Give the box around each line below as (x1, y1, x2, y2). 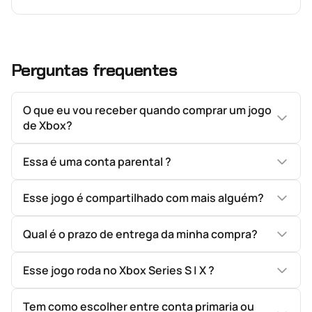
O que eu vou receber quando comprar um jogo (23, 102, 272, 118)
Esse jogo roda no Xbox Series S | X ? (23, 263, 214, 278)
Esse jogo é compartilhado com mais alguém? (23, 190, 264, 205)
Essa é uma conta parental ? (23, 154, 171, 169)
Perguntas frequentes (11, 59, 177, 81)
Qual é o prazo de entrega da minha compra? (23, 226, 258, 242)
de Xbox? (23, 118, 72, 133)
